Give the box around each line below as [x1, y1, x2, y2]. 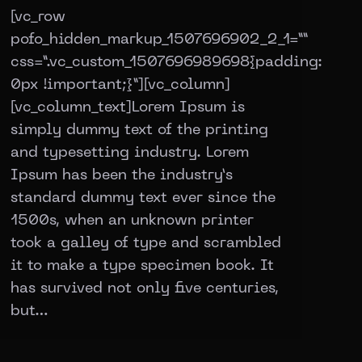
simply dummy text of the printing [11, 123, 268, 137]
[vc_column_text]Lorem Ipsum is [11, 100, 245, 115]
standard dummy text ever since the [11, 191, 276, 205]
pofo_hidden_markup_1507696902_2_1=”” [11, 32, 309, 47]
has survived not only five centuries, [11, 281, 279, 296]
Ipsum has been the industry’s [11, 168, 233, 183]
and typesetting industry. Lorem [11, 145, 249, 160]
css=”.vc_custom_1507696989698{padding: [11, 55, 322, 69]
